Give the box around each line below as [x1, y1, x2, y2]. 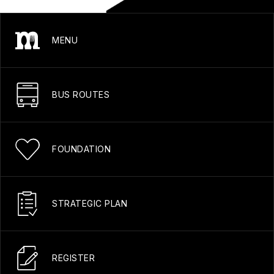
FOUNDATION [52, 144, 111, 155]
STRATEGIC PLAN [52, 198, 127, 209]
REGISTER [52, 253, 95, 264]
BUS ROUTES [52, 89, 109, 100]
